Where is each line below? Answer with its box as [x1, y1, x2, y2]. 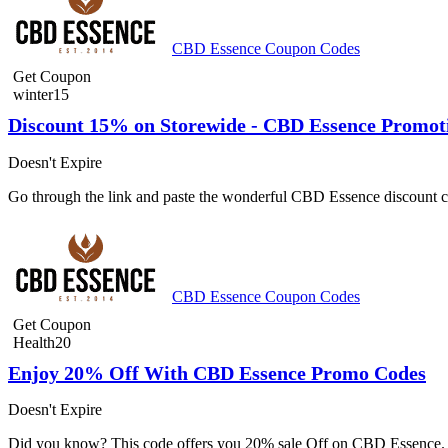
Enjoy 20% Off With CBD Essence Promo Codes [8, 361, 426, 384]
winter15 [13, 86, 69, 104]
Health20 [13, 333, 71, 351]
